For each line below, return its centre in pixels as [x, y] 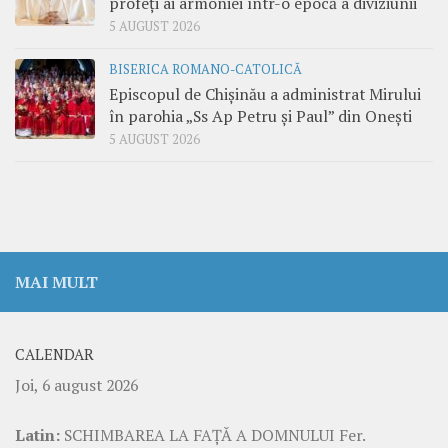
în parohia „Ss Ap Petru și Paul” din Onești [260, 116]
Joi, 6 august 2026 [76, 385]
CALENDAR [54, 355]
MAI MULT [56, 282]
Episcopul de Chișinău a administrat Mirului [265, 94]
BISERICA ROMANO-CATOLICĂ [205, 70]
